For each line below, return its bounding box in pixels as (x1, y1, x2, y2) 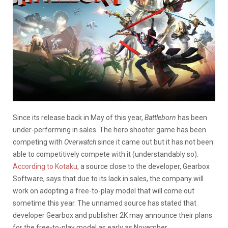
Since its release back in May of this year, (13, 113, 145, 122)
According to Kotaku (13, 162, 77, 170)
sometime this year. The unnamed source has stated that (13, 198, 196, 207)
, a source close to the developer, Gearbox (77, 162, 210, 170)
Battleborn (145, 113, 178, 122)
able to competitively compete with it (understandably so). (13, 150, 198, 158)
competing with (13, 137, 64, 146)
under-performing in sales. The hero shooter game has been (13, 125, 206, 134)
